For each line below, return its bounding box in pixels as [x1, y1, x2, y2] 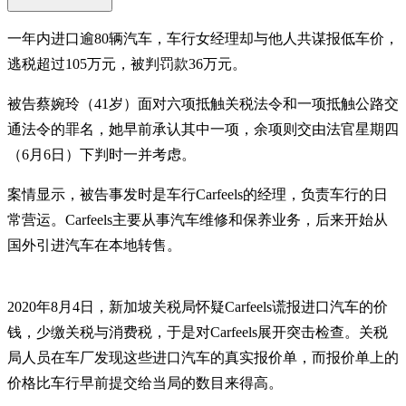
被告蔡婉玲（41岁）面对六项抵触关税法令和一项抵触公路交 [7, 95, 399, 111]
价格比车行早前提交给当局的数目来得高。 [7, 374, 283, 391]
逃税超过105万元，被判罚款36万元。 [7, 55, 246, 72]
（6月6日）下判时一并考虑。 [7, 146, 196, 162]
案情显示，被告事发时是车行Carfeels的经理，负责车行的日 [7, 186, 388, 202]
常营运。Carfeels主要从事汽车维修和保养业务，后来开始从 [7, 211, 388, 227]
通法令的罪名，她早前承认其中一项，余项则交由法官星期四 [7, 121, 399, 137]
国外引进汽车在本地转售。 [7, 237, 181, 253]
